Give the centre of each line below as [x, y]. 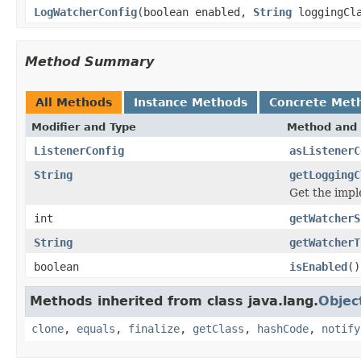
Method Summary [89, 61]
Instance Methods [191, 102]
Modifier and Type [84, 127]
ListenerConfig [79, 150]
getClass [218, 328]
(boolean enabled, [195, 12]
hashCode [283, 328]
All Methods [74, 102]
